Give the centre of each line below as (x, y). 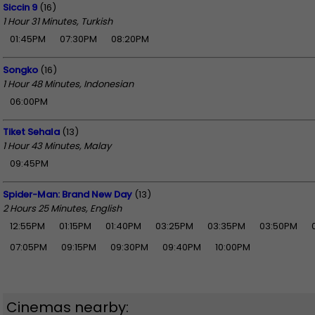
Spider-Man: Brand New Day (67, 194)
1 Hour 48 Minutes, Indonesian (68, 84)
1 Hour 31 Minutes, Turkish (58, 22)
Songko (20, 70)
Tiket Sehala (31, 132)
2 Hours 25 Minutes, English (62, 208)
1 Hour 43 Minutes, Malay (57, 146)
